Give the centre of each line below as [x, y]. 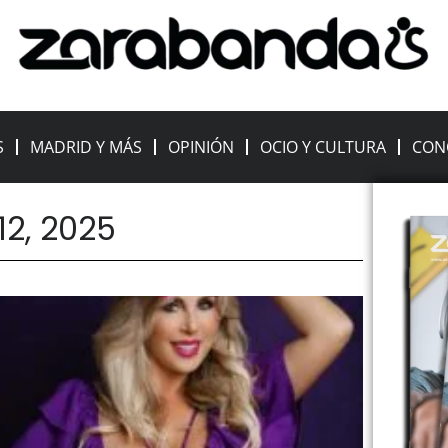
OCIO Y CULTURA [323, 147]
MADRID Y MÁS [86, 147]
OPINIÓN [201, 147]
